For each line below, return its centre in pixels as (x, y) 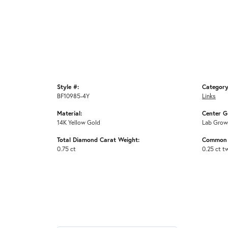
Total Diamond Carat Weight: (98, 140)
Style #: (68, 87)
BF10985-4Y (73, 96)
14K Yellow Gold (79, 122)
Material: (69, 113)
